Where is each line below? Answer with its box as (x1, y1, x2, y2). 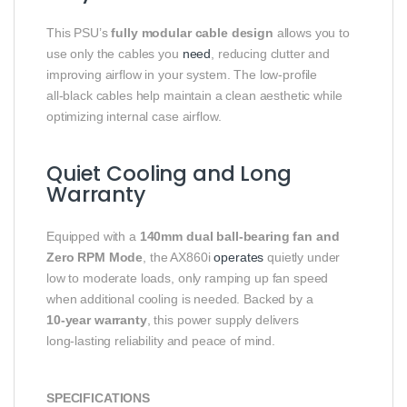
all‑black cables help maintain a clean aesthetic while (46, 88, 342, 104)
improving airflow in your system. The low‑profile (46, 67, 318, 83)
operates (213, 250, 264, 265)
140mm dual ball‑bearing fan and (139, 229, 340, 244)
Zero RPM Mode (46, 250, 144, 265)
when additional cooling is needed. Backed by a (46, 292, 313, 307)
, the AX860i (143, 250, 214, 265)
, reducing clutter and (211, 46, 331, 62)
